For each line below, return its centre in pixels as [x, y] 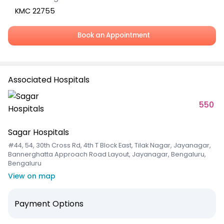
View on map [32, 176]
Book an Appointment [112, 35]
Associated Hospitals [49, 79]
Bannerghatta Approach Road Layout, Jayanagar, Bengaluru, [107, 154]
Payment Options [49, 203]
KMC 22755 [35, 11]
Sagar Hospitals [38, 132]
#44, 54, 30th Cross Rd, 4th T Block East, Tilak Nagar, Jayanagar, [109, 145]
